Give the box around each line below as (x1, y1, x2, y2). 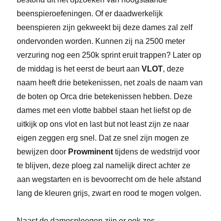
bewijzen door (17, 147, 69, 156)
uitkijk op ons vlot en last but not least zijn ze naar (17, 120, 189, 129)
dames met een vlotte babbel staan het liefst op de (17, 106, 192, 115)
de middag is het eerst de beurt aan (17, 65, 142, 74)
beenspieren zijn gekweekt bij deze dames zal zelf (17, 23, 193, 32)
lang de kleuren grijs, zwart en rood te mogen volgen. (17, 189, 202, 198)
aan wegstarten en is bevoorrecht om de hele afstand (17, 175, 202, 184)
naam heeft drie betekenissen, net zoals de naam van (17, 78, 203, 87)
